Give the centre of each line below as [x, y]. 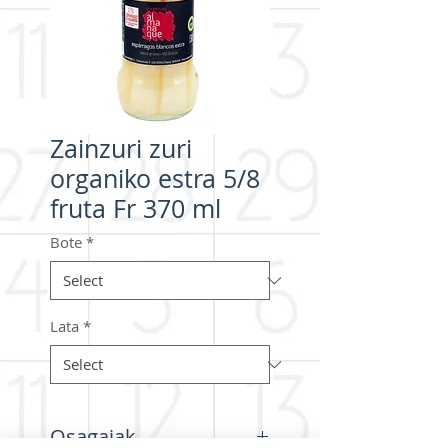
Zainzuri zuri [121, 148]
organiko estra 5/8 [155, 178]
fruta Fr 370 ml [135, 208]
